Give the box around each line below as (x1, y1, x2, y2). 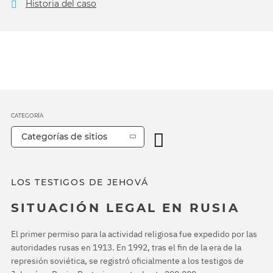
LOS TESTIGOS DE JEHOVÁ (11, 176, 149, 188)
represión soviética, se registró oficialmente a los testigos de (11, 255, 244, 267)
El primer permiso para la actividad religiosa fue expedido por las (11, 229, 257, 240)
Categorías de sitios (21, 130, 107, 142)
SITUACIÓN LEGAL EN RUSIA (11, 200, 239, 215)
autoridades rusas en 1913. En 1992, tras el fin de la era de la (11, 242, 241, 253)
